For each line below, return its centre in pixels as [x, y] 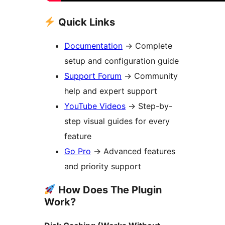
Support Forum [93, 76]
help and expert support [111, 91]
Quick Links [85, 22]
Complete [152, 46]
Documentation [93, 46]
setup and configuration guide [122, 61]
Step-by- [154, 106]
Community [155, 76]
